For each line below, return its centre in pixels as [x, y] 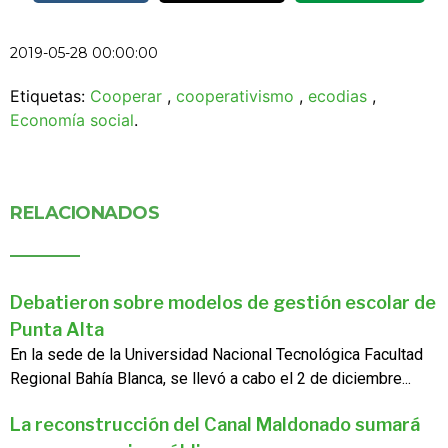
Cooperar [126, 96]
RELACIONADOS [84, 213]
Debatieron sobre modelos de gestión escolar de [223, 303]
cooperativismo [235, 96]
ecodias [337, 96]
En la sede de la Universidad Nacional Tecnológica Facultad [216, 355]
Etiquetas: [50, 96]
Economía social [72, 120]
